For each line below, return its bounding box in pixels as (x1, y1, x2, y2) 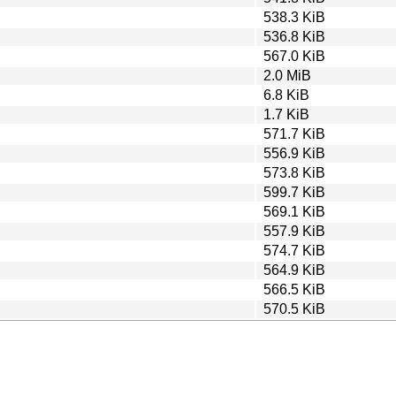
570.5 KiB (263, 301, 325, 316)
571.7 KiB (263, 126, 325, 141)
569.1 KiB (263, 203, 325, 219)
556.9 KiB (263, 145, 325, 161)
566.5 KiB (263, 281, 325, 297)
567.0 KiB (263, 48, 325, 64)
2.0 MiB (263, 67, 311, 83)
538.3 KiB (263, 9, 325, 25)
